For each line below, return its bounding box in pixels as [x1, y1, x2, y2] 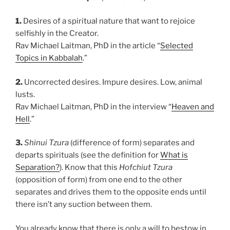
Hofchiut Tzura [119, 163, 172, 172]
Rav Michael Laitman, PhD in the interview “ [15, 102, 171, 111]
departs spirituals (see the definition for [15, 150, 160, 160]
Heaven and [171, 102, 214, 111]
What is [160, 150, 188, 160]
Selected [160, 41, 193, 50]
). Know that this [60, 163, 119, 172]
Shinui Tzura [24, 138, 69, 147]
